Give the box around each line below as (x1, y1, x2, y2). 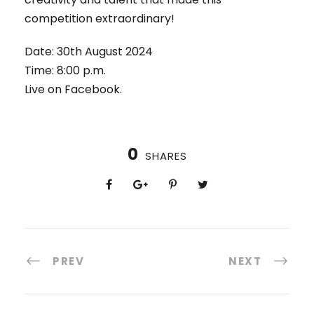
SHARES (144, 149, 187, 164)
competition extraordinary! (25, 11, 175, 27)
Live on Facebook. (25, 81, 122, 98)
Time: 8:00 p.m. (25, 62, 106, 79)
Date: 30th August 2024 (25, 43, 153, 60)
